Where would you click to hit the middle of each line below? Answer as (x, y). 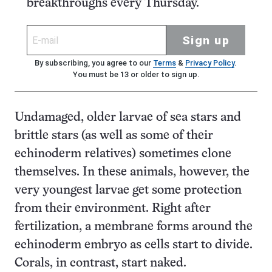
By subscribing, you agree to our (93, 63)
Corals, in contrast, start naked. (100, 263)
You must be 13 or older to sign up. (136, 74)
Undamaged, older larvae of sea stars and (128, 117)
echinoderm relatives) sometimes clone (123, 154)
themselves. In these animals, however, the (132, 172)
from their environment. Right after (113, 209)
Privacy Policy (209, 63)
